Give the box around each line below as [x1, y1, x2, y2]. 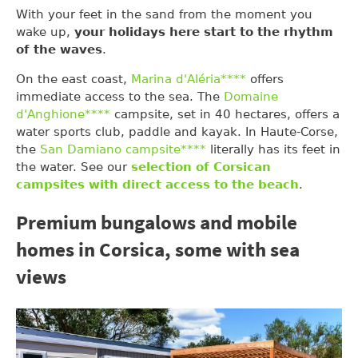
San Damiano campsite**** [40, 142, 206, 157]
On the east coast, [16, 72, 131, 87]
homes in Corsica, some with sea [16, 237, 300, 265]
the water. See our [16, 160, 131, 175]
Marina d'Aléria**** [131, 72, 246, 87]
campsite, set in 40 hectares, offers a [110, 107, 340, 122]
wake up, [16, 25, 74, 40]
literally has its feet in [206, 142, 340, 157]
